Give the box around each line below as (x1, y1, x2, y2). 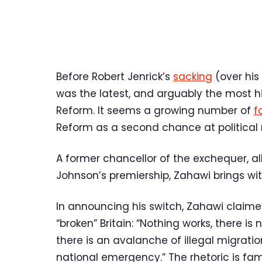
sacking (173, 70, 212, 84)
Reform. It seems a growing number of (56, 104, 254, 118)
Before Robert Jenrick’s (56, 70, 173, 84)
